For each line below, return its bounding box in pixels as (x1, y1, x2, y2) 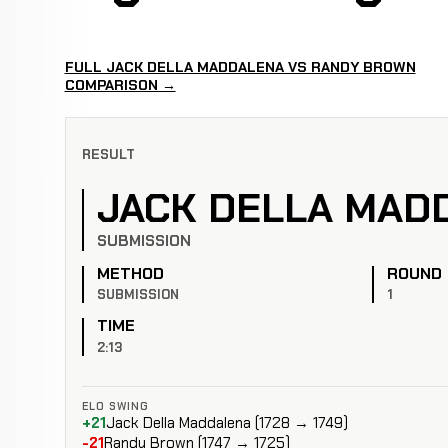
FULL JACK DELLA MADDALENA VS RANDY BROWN (64, 58, 416, 77)
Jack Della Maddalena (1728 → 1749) (106, 413, 348, 434)
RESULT (82, 145, 135, 163)
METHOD (96, 263, 164, 285)
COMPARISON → (64, 76, 176, 95)
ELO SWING (82, 399, 149, 414)
